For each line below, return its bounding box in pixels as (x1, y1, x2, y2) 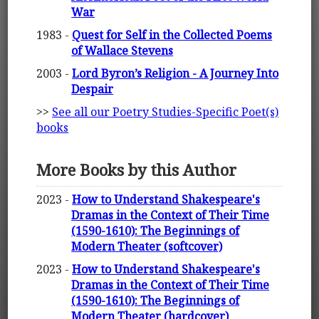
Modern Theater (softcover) (71, 238, 223, 254)
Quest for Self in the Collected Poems (72, 27, 273, 43)
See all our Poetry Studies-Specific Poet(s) (52, 104, 279, 120)
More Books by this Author (36, 159, 237, 182)
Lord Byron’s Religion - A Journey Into (72, 66, 279, 82)
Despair (71, 81, 114, 98)
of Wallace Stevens (71, 43, 174, 59)
